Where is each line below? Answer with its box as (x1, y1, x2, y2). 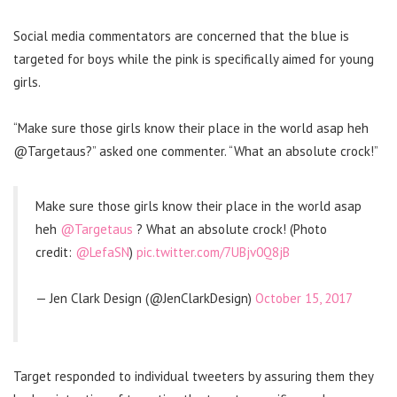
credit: (35, 243, 75, 261)
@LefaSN (75, 243, 129, 261)
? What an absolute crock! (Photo (133, 220, 327, 237)
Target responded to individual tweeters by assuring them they (13, 367, 373, 385)
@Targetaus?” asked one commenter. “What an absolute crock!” (13, 142, 378, 160)
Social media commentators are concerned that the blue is (13, 27, 349, 44)
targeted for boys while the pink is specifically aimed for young (13, 50, 374, 67)
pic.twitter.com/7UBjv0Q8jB (136, 243, 290, 261)
